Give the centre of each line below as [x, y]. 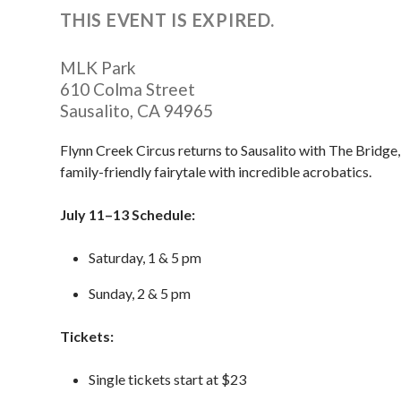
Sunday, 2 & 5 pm [140, 293]
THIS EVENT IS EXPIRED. [167, 20]
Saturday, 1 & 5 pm [145, 257]
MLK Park [98, 68]
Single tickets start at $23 [167, 379]
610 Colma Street [128, 90]
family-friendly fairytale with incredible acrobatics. [217, 171]
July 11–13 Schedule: [128, 214]
